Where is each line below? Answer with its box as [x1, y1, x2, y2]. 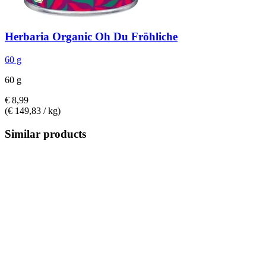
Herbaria [5, 30, 49, 43]
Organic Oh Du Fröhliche [49, 30, 178, 43]
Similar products [5, 127, 86, 140]
